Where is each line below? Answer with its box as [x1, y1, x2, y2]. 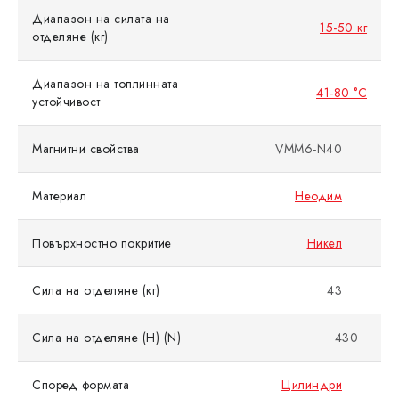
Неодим [295, 187, 342, 206]
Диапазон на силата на [32, 10, 170, 28]
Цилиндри [281, 376, 342, 395]
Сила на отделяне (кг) [32, 281, 160, 300]
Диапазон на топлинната [32, 75, 178, 94]
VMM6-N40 [275, 140, 342, 159]
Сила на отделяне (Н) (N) [32, 329, 181, 347]
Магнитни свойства [32, 140, 140, 159]
